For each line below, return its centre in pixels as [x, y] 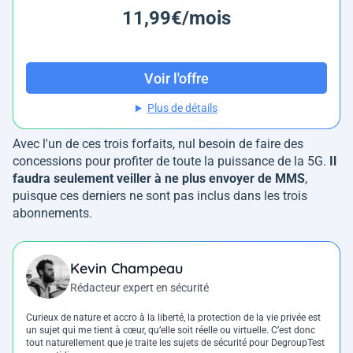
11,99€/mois [176, 19]
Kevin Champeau [126, 269]
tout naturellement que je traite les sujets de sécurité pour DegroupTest [175, 343]
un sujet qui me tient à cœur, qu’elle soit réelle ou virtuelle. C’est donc [171, 331]
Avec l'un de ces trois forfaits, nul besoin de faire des [158, 144]
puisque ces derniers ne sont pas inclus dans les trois [160, 196]
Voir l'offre [176, 78]
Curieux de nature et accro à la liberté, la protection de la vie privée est [173, 318]
